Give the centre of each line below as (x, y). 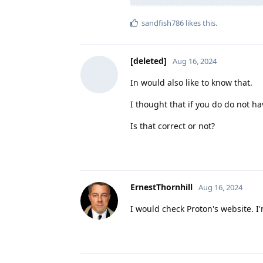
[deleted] (149, 60)
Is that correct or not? (173, 126)
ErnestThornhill (161, 187)
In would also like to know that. (191, 82)
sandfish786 (163, 23)
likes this (200, 23)
